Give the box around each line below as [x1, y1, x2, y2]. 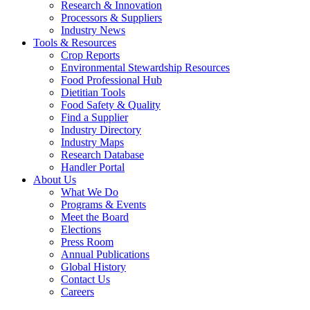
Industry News [61, 24, 125, 37]
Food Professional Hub [61, 74, 162, 86]
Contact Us [61, 273, 110, 286]
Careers [61, 286, 94, 298]
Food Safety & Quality [61, 99, 161, 111]
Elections [61, 224, 101, 236]
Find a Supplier [61, 111, 128, 124]
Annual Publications [61, 248, 149, 261]
